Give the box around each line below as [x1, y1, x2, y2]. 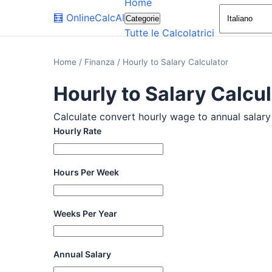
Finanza [84, 57, 117, 67]
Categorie [126, 14, 159, 23]
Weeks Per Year [53, 208, 117, 219]
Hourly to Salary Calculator [123, 57, 228, 67]
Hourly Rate [53, 126, 101, 136]
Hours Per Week [53, 166, 119, 177]
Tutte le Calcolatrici [124, 27, 214, 39]
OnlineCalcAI [66, 12, 124, 24]
